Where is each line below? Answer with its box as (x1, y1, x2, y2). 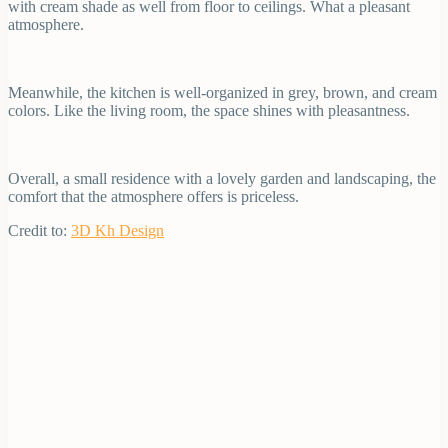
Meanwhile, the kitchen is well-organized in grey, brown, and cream (8, 83, 437, 101)
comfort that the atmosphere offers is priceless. (8, 187, 299, 205)
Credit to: (8, 221, 71, 239)
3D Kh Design (71, 221, 164, 239)
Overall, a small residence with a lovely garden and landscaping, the (8, 169, 436, 187)
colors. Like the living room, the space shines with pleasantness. (8, 101, 410, 119)
